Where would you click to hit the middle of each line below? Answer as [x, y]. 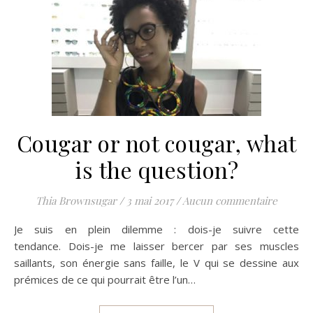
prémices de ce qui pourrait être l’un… [105, 279]
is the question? [156, 169]
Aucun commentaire [230, 201]
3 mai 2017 [150, 201]
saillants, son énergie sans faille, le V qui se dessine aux [156, 263]
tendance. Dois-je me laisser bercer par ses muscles [156, 246]
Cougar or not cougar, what [156, 143]
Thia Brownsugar [76, 201]
